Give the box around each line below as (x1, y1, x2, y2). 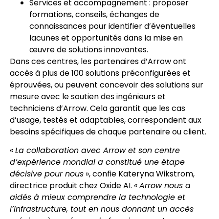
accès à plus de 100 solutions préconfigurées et (10, 67, 191, 79)
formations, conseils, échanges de (29, 9, 159, 20)
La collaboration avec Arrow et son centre (15, 145, 180, 156)
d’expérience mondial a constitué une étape (10, 156, 185, 168)
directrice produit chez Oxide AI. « (10, 180, 139, 192)
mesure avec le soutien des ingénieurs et (10, 91, 166, 102)
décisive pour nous (10, 168, 84, 180)
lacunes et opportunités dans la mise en (29, 32, 183, 44)
